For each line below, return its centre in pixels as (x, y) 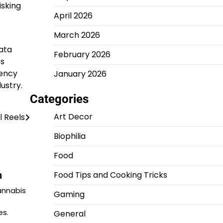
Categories (59, 99)
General (69, 214)
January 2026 (80, 74)
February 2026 (82, 55)
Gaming (69, 194)
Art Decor (73, 117)
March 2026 (77, 35)
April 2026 (73, 16)
